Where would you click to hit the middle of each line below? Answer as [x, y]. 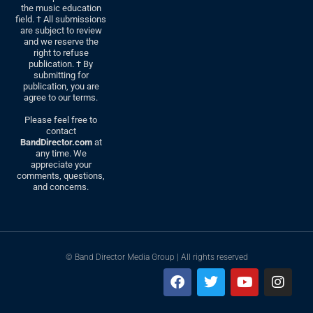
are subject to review [61, 31]
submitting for [61, 75]
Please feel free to [61, 120]
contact [61, 131]
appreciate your [61, 165]
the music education [61, 8]
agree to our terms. [61, 98]
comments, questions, [61, 176]
